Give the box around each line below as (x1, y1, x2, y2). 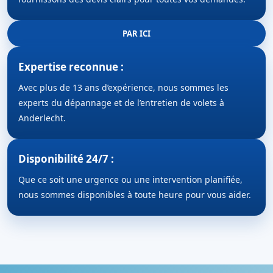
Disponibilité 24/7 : (18, 152, 114, 166)
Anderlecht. (18, 112, 66, 124)
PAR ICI (122, 27, 151, 39)
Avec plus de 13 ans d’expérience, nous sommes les (18, 82, 229, 94)
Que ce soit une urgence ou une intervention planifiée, (18, 174, 243, 186)
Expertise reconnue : (18, 60, 124, 74)
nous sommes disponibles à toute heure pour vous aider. (18, 189, 251, 201)
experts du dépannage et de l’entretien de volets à (18, 97, 224, 109)
